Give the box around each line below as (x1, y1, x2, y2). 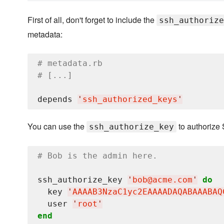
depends (37, 94, 77, 104)
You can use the (27, 120, 86, 132)
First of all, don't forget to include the (27, 14, 156, 25)
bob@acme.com (132, 175, 192, 184)
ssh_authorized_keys (82, 94, 177, 104)
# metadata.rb (37, 58, 102, 68)
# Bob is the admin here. (37, 151, 157, 160)
